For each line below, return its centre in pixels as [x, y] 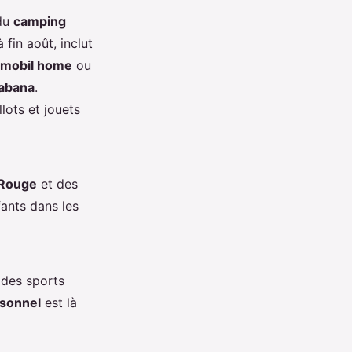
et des [57, 184]
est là [59, 302]
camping [40, 21]
